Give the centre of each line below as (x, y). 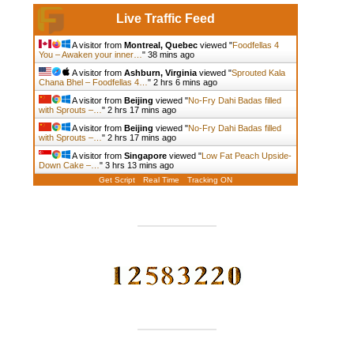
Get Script (117, 179)
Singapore (145, 155)
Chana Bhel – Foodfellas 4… (93, 82)
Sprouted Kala (258, 72)
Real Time (161, 179)
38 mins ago (171, 54)
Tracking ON (209, 179)
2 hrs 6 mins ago (185, 82)
